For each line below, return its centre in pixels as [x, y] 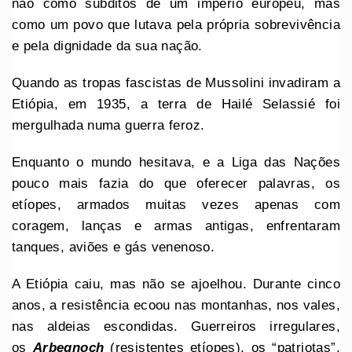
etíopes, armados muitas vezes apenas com [176, 204]
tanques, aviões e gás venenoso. [114, 247]
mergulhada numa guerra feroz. [108, 125]
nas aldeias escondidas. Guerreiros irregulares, [176, 326]
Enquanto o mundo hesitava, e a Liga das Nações [176, 162]
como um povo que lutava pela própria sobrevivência [176, 24]
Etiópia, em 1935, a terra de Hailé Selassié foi [176, 104]
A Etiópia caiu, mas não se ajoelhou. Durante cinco [176, 284]
